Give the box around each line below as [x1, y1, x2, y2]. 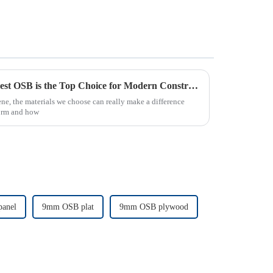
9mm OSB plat [42, 202, 94, 211]
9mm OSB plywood [119, 202, 188, 211]
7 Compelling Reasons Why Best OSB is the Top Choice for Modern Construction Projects [188, 80, 198, 91]
